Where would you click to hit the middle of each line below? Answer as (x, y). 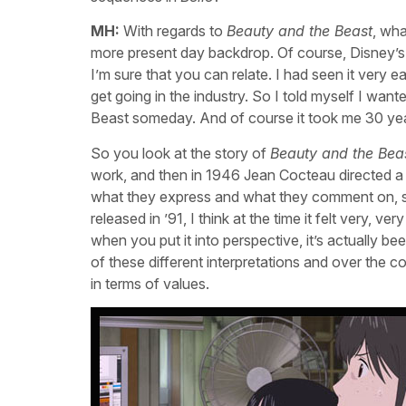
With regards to (173, 31)
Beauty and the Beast (300, 31)
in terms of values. (150, 283)
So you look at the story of (180, 153)
